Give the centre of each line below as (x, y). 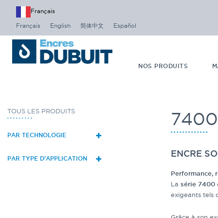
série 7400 (198, 184)
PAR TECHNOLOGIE (37, 135)
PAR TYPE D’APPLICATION (47, 158)
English (60, 25)
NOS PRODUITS (163, 66)
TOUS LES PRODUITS (41, 111)
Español (125, 25)
